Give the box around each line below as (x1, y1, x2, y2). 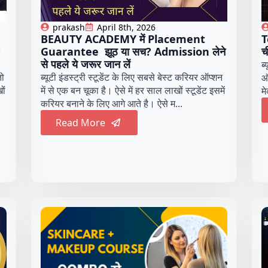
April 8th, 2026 (97, 21, 156, 33)
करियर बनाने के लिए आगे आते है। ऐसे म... (41, 96, 183, 110)
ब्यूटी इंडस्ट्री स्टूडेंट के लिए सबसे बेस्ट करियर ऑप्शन (41, 70, 223, 84)
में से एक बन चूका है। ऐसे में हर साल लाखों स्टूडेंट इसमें (41, 83, 226, 97)
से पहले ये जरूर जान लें (41, 56, 134, 71)
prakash (53, 21, 86, 33)
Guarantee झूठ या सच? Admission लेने (41, 44, 226, 59)
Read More (56, 115, 106, 129)
